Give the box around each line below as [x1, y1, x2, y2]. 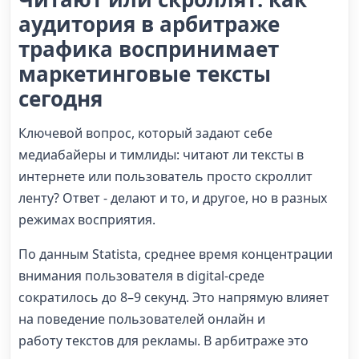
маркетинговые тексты [18, 59, 271, 89]
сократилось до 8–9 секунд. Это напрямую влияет [18, 288, 329, 306]
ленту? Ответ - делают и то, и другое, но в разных [18, 188, 327, 207]
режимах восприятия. [18, 210, 155, 228]
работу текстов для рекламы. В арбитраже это [18, 331, 309, 349]
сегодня [18, 84, 103, 114]
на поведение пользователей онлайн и [18, 309, 265, 328]
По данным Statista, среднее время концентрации [18, 244, 333, 263]
